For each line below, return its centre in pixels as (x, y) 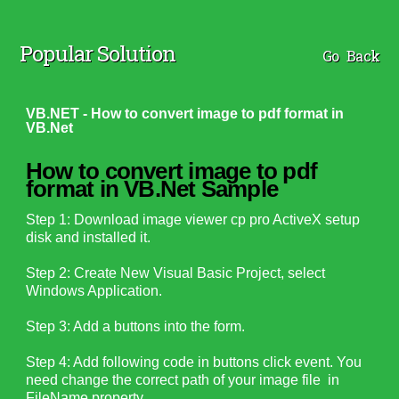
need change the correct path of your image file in (183, 380)
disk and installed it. (89, 238)
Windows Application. (94, 291)
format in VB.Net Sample (152, 189)
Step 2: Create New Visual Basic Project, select (176, 273)
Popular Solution (98, 53)
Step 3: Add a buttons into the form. (136, 327)
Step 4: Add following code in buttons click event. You (194, 362)
